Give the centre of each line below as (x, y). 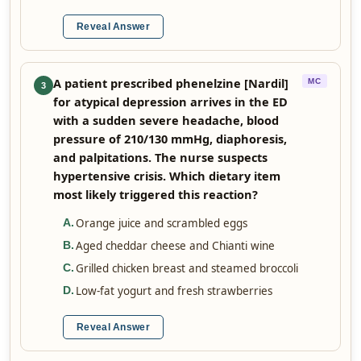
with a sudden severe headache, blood (166, 120)
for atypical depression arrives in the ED (170, 102)
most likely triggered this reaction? (156, 194)
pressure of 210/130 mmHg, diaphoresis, (170, 139)
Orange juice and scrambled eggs (162, 223)
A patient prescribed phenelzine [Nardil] (171, 83)
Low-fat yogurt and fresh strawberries (174, 291)
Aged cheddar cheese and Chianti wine (175, 246)
